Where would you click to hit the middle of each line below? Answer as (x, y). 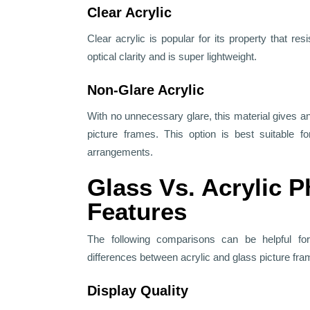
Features (137, 212)
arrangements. (120, 152)
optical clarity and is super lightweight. (172, 57)
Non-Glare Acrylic (146, 90)
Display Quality (140, 291)
